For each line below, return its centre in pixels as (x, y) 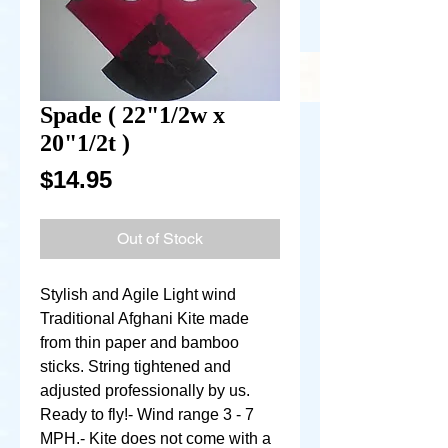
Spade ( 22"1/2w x (132, 115)
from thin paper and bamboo (139, 342)
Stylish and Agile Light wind (138, 294)
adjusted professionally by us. (145, 390)
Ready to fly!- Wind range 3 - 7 (147, 414)
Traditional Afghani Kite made (144, 318)
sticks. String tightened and (135, 366)
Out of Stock (160, 238)
